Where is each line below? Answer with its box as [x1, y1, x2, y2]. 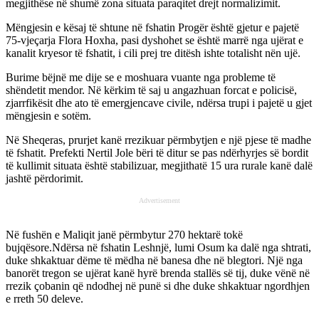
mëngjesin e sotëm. [6, 109, 91, 122]
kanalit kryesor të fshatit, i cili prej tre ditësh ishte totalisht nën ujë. [6, 46, 300, 59]
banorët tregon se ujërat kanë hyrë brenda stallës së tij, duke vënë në [6, 266, 310, 279]
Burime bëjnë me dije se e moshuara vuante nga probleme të [6, 70, 276, 83]
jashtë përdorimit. [6, 172, 83, 184]
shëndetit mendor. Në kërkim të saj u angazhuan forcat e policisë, [6, 83, 297, 96]
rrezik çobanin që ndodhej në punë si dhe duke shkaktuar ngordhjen [6, 279, 310, 292]
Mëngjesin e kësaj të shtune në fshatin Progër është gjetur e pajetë [6, 21, 299, 33]
